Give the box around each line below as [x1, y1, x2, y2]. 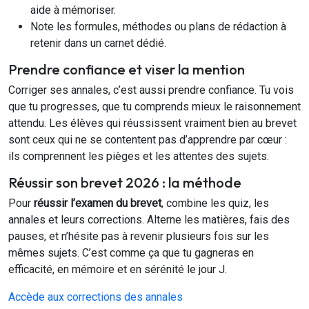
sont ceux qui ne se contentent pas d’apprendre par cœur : [8, 133, 287, 147]
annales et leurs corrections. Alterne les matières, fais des [8, 213, 290, 227]
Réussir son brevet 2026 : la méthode [8, 174, 241, 192]
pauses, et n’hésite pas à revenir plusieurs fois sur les [8, 230, 269, 243]
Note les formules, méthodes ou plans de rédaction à [30, 20, 286, 34]
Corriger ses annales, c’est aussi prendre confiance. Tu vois [8, 83, 294, 97]
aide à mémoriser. [30, 3, 116, 17]
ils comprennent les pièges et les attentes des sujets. [8, 150, 269, 163]
